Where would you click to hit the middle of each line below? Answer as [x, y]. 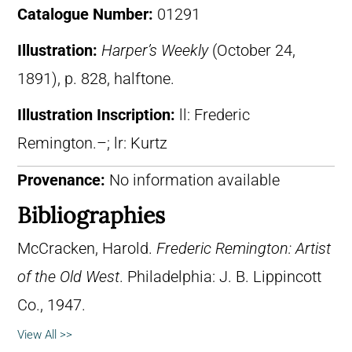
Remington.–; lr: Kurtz [92, 143]
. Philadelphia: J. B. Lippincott [220, 277]
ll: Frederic [214, 115]
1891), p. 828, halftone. [96, 79]
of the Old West [68, 277]
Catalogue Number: [87, 14]
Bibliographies [91, 215]
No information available [192, 180]
